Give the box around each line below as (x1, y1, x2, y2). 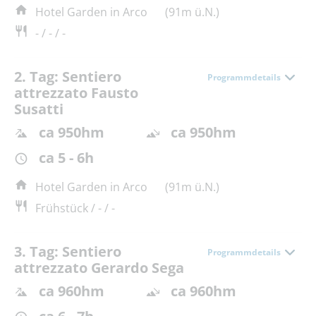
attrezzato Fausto (14, 83, 138, 102)
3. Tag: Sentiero (14, 242, 121, 262)
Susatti (14, 99, 63, 119)
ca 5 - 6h (39, 148, 94, 168)
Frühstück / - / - (35, 200, 115, 217)
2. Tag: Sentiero (14, 66, 121, 86)
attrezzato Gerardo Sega (14, 258, 184, 278)
